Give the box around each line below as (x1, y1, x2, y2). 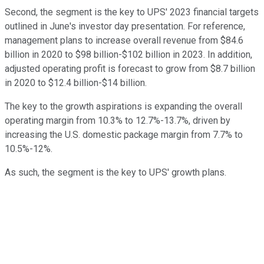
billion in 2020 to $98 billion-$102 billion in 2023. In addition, (5, 49, 252, 61)
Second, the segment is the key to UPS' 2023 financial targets (5, 6, 259, 18)
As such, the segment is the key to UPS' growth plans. (5, 167, 226, 179)
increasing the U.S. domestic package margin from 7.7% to (5, 129, 243, 141)
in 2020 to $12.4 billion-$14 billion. (5, 77, 147, 89)
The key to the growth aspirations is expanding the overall (5, 101, 242, 113)
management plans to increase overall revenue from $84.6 (5, 35, 243, 47)
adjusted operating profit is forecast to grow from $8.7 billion (5, 63, 255, 75)
